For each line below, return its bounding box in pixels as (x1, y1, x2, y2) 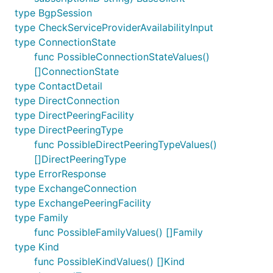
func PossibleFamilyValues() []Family (34, 226, 203, 238)
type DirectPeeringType (15, 124, 123, 136)
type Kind (15, 241, 59, 253)
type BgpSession (15, 7, 92, 19)
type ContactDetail (15, 80, 102, 92)
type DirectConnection (15, 94, 119, 107)
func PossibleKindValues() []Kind (34, 255, 185, 268)
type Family (15, 211, 68, 224)
